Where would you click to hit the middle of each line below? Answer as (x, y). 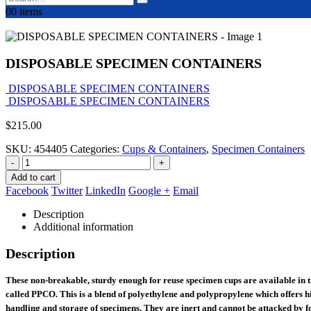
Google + (149, 191)
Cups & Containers (164, 149)
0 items (27, 11)
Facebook (27, 191)
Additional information (83, 227)
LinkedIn (106, 191)
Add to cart (33, 178)
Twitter (67, 191)
